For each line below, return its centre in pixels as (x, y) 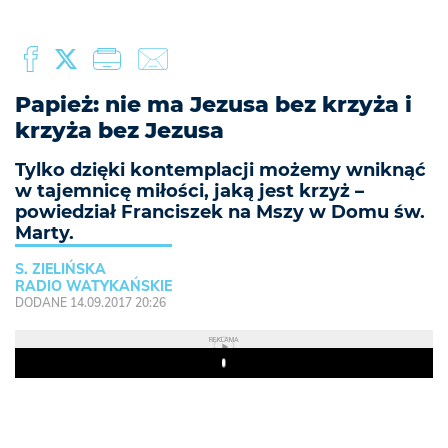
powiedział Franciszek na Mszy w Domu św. (220, 212)
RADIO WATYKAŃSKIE (93, 286)
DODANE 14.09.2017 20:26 (90, 302)
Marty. (44, 233)
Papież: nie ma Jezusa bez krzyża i (213, 104)
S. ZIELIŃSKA (60, 269)
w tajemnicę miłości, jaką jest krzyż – (189, 191)
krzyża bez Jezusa (119, 130)
